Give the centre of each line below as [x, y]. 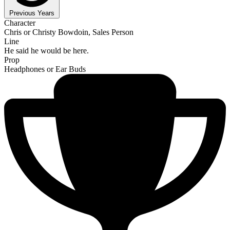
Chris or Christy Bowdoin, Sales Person [69, 32]
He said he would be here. [46, 50]
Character [20, 23]
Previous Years [32, 13]
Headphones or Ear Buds [45, 69]
